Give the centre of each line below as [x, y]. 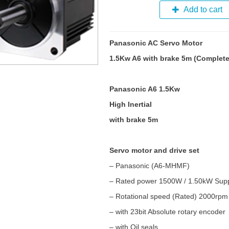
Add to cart [203, 9]
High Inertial [130, 104]
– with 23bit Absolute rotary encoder [168, 212]
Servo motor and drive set [154, 150]
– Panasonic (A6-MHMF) [149, 166]
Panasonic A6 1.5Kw [144, 89]
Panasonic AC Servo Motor [157, 43]
